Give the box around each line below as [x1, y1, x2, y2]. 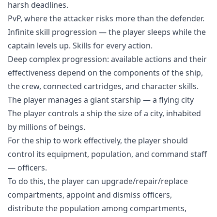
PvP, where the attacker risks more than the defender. [8, 13, 204, 24]
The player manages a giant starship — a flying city [8, 94, 194, 105]
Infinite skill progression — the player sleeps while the [8, 27, 206, 37]
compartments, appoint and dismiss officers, [8, 189, 172, 200]
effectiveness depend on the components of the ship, [8, 67, 203, 78]
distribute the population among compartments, [8, 203, 186, 214]
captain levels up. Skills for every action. [8, 40, 153, 51]
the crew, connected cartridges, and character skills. [8, 81, 199, 92]
